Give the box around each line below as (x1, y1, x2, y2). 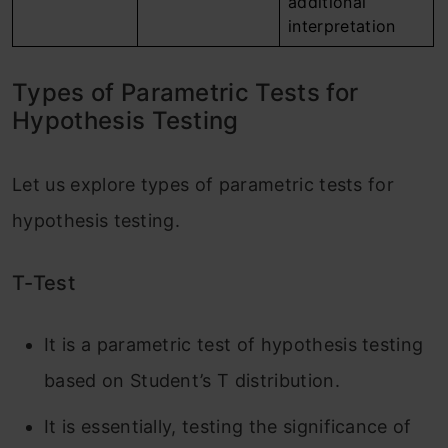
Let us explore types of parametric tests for (12, 174, 395, 195)
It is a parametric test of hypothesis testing (44, 334, 424, 355)
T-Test (12, 271, 75, 295)
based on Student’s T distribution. (44, 370, 340, 391)
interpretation (288, 16, 396, 36)
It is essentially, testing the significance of (44, 416, 412, 437)
